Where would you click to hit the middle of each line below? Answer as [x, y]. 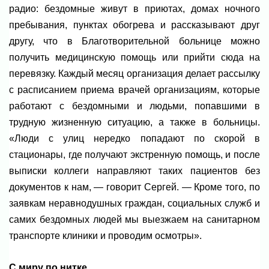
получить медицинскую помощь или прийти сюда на [134, 57]
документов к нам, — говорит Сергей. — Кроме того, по [134, 187]
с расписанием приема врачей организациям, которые [134, 89]
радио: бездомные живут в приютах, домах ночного [134, 8]
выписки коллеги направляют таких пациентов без [134, 171]
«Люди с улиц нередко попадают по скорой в [134, 138]
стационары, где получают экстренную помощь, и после [134, 154]
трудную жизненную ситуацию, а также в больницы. [134, 122]
